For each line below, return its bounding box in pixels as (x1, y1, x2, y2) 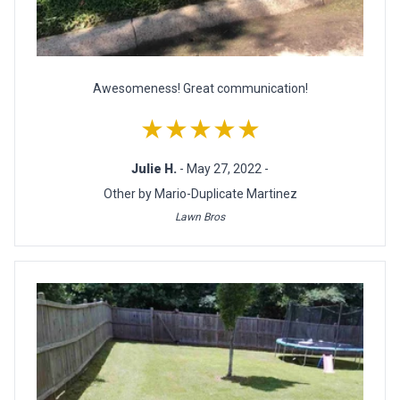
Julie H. (131, 161, 179, 176)
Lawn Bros (175, 210, 225, 223)
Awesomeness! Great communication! (92, 80, 308, 96)
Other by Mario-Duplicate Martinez (103, 186, 297, 201)
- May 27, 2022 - (179, 161, 269, 176)
